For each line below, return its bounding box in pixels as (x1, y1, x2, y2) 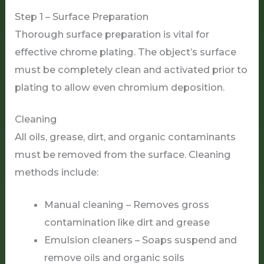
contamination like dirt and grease (44, 216, 210, 229)
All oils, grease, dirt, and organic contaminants (15, 131, 236, 143)
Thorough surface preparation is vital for (15, 28, 210, 40)
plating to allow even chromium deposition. (15, 81, 225, 93)
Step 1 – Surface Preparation (15, 10, 149, 22)
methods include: (15, 166, 99, 179)
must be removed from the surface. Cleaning (15, 148, 232, 161)
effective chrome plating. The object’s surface (15, 45, 237, 58)
